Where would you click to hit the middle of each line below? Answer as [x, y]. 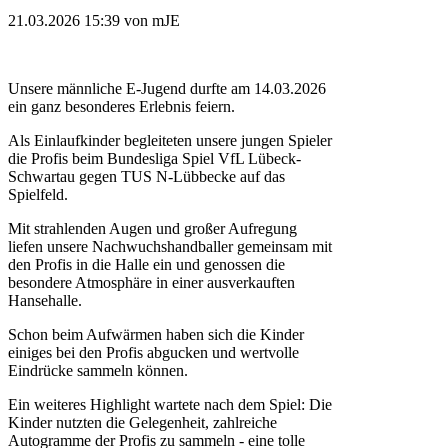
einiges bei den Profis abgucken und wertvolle [153, 352]
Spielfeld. [38, 194]
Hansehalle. [45, 300]
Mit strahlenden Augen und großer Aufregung [152, 228]
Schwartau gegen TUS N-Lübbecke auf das [146, 176]
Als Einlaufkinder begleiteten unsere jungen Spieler [170, 140]
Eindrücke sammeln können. [98, 370]
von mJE [150, 20]
